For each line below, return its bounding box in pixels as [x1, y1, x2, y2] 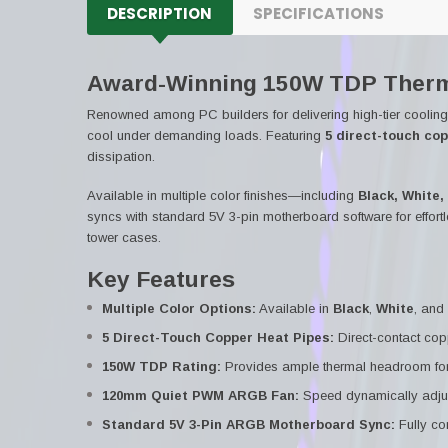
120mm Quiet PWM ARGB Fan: [102, 388, 299, 403]
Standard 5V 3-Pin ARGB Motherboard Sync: [102, 417, 395, 432]
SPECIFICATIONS [253, 3, 384, 24]
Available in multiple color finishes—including [87, 187, 358, 203]
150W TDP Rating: [102, 359, 221, 374]
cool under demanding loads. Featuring [87, 127, 325, 143]
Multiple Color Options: [102, 301, 256, 316]
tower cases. [87, 229, 161, 245]
